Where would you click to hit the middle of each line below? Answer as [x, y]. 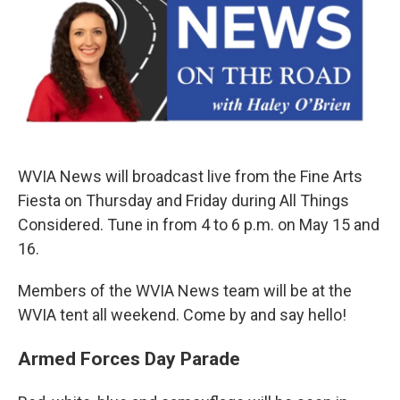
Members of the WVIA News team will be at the [185, 291]
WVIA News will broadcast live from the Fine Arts [190, 177]
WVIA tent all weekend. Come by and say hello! [182, 315]
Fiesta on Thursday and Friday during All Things [183, 201]
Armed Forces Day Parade [129, 359]
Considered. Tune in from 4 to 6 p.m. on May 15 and [199, 225]
